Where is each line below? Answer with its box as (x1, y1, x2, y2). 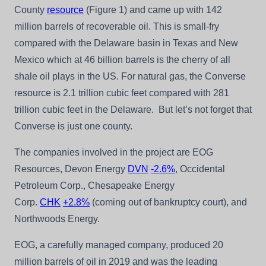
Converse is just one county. (14, 121, 132, 131)
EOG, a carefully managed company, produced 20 (14, 239, 223, 250)
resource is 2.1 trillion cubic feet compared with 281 (14, 87, 229, 98)
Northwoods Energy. (14, 213, 100, 224)
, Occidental (175, 163, 225, 174)
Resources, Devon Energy (14, 163, 128, 174)
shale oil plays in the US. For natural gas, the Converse (14, 71, 246, 81)
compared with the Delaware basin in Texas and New (14, 37, 238, 48)
